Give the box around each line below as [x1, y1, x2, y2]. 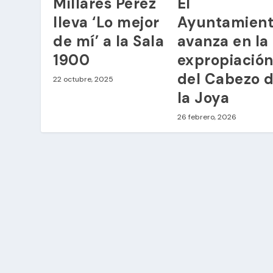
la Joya [177, 88, 230, 107]
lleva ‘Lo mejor [53, 12, 160, 32]
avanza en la [177, 31, 269, 51]
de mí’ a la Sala [53, 31, 165, 51]
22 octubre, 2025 [53, 74, 114, 84]
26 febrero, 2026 [177, 112, 236, 122]
